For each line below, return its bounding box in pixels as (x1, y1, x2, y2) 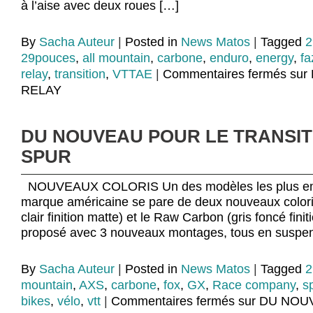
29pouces (21, 51, 75, 65)
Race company (212, 278, 296, 293)
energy (256, 51, 293, 65)
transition (54, 67, 105, 81)
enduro (210, 51, 249, 65)
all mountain (82, 51, 150, 65)
